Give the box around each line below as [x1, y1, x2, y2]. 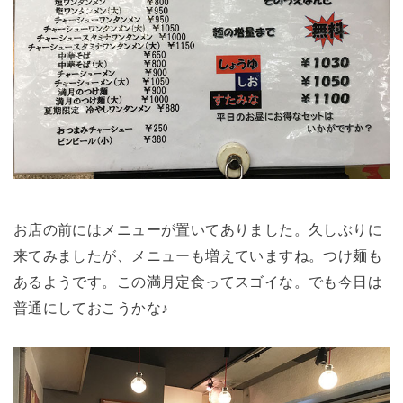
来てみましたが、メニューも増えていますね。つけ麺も [13, 247, 383, 264]
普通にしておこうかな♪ [13, 300, 169, 317]
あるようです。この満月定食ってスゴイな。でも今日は [13, 273, 383, 291]
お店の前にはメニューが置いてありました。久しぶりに [13, 221, 383, 238]
